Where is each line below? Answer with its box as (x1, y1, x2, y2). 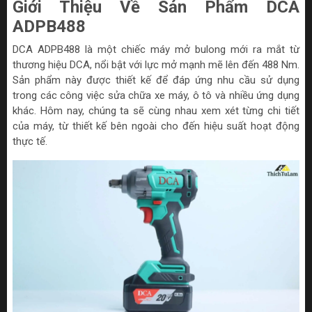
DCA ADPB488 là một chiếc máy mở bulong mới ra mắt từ (13, 43, 299, 56)
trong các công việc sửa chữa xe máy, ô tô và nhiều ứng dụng (13, 89, 299, 102)
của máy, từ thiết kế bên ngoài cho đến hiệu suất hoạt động (13, 120, 299, 132)
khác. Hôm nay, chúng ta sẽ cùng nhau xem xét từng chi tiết (13, 104, 299, 117)
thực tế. (13, 135, 47, 148)
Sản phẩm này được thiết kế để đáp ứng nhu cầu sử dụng (13, 74, 299, 86)
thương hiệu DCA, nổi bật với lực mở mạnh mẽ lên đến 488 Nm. (13, 58, 299, 71)
